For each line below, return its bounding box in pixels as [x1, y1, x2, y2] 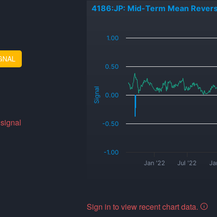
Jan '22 [143, 159, 165, 167]
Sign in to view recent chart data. [86, 201, 200, 212]
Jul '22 [177, 159, 197, 167]
